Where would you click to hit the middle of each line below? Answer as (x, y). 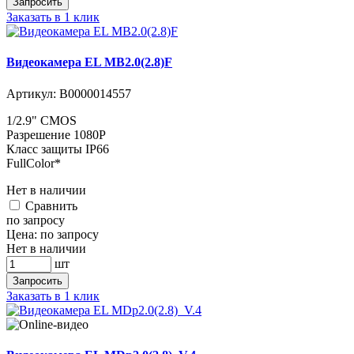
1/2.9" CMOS (41, 120)
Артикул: (31, 93)
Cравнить (51, 205)
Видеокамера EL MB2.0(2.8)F (89, 62)
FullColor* (34, 163)
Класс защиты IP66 (58, 149)
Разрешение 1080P (56, 134)
